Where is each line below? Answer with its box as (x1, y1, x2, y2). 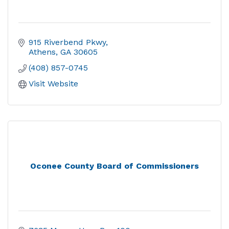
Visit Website (29, 79, 78, 88)
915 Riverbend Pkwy (29, 37, 106, 47)
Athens (29, 47, 56, 57)
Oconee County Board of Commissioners (30, 161, 199, 171)
